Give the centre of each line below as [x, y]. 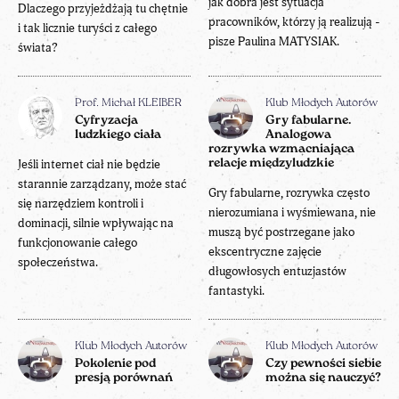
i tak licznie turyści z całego [87, 28]
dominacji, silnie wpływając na [96, 223]
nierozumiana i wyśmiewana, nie [292, 212]
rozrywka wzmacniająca [281, 149]
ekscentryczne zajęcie [265, 251]
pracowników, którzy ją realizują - [294, 21]
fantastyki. [236, 290]
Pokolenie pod [115, 363]
